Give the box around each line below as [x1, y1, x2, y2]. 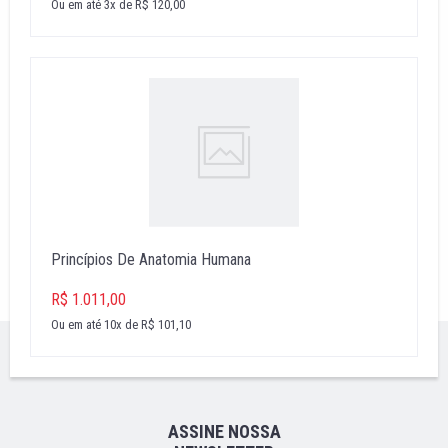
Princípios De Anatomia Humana [51, 249, 251, 269]
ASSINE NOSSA [167, 420, 281, 442]
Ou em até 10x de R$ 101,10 [51, 316, 191, 332]
